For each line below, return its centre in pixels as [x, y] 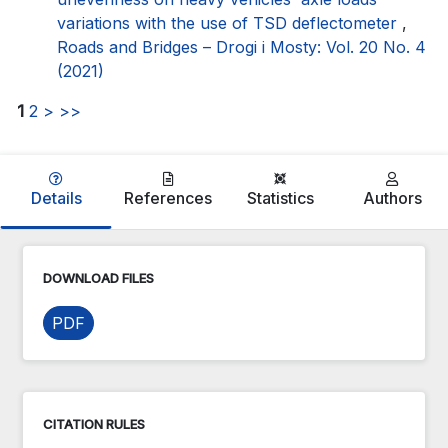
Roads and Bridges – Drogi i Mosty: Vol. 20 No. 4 [241, 46]
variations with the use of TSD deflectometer [229, 22]
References [168, 197]
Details [56, 197]
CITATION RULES [94, 423]
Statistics [280, 197]
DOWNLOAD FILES [98, 277]
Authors [392, 197]
